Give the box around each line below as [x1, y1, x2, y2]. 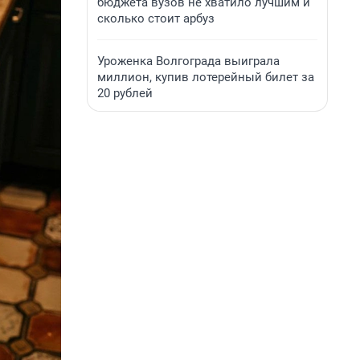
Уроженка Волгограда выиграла [97, 54, 280, 68]
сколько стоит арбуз [97, 11, 215, 26]
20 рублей [97, 86, 153, 100]
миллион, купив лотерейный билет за [97, 70, 314, 84]
